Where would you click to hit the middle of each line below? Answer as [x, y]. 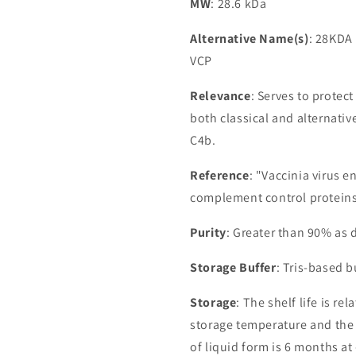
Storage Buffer [233, 267]
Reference [220, 175]
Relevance [221, 96]
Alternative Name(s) [250, 39]
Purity [208, 232]
